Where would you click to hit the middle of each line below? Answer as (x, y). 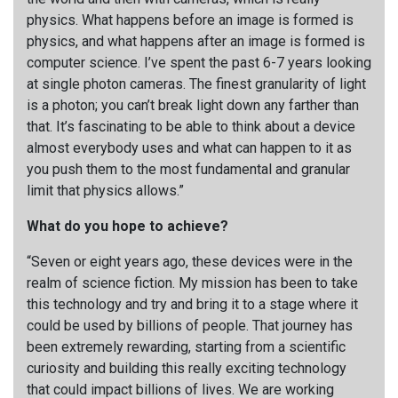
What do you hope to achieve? (129, 226)
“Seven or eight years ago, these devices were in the (190, 261)
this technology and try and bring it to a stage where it (192, 304)
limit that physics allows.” (105, 190)
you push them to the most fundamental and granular (188, 169)
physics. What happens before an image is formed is (190, 20)
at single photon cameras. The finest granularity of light (196, 84)
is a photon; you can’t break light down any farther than (193, 105)
